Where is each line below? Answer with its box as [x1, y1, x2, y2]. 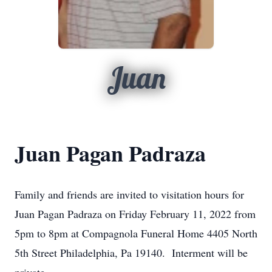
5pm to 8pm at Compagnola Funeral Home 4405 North [15, 226, 257, 240]
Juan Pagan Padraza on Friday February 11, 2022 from [15, 206, 256, 221]
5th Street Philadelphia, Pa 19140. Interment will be [15, 245, 248, 260]
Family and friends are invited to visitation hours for [15, 187, 244, 202]
